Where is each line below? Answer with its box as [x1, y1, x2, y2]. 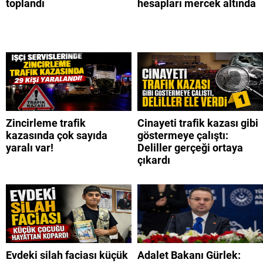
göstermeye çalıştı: [137, 129, 228, 142]
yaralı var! [6, 141, 53, 154]
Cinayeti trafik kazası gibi [137, 117, 258, 130]
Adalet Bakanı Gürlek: [137, 249, 241, 262]
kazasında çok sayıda [6, 129, 107, 142]
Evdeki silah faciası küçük [6, 249, 128, 262]
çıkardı [137, 154, 170, 167]
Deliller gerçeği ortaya [137, 141, 243, 154]
